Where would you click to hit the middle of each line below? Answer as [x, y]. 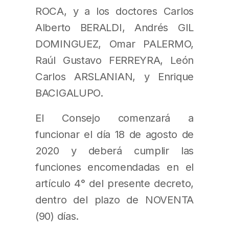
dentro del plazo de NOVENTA [114, 199]
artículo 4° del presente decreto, [114, 183]
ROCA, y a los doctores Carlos [114, 11]
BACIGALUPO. [69, 93]
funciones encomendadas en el [114, 167]
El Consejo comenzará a [114, 118]
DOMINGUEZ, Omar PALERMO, [114, 44]
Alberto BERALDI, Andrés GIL [114, 28]
